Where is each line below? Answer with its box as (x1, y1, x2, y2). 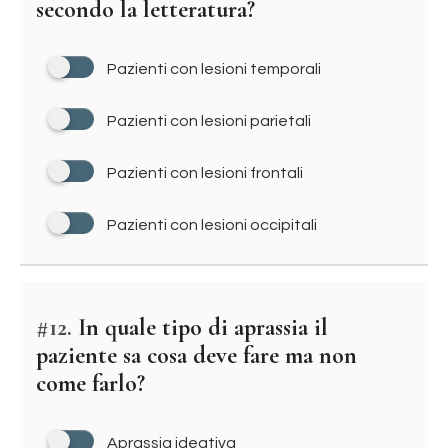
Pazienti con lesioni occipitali (107, 217, 317, 233)
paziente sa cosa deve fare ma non (36, 341, 357, 370)
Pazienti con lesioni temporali (107, 61, 321, 77)
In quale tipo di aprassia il (72, 313, 328, 342)
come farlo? (36, 369, 145, 398)
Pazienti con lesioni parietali (107, 113, 311, 129)
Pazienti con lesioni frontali (107, 165, 303, 181)
